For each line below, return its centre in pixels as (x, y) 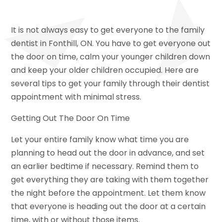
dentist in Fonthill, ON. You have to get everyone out (111, 43)
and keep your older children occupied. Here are (105, 70)
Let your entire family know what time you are (100, 139)
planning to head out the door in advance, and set (108, 153)
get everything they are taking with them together (110, 179)
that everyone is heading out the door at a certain (109, 206)
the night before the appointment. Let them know (109, 193)
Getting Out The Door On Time (71, 118)
